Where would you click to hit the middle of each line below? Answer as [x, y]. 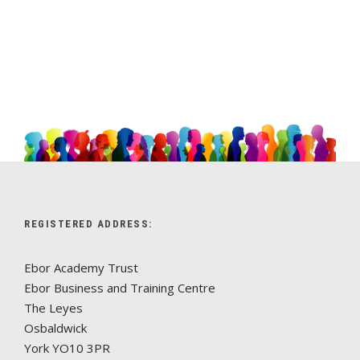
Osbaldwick [55, 327]
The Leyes [53, 307]
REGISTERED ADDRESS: [88, 223]
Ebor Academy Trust [81, 267]
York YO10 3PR [67, 348]
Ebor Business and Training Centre [120, 287]
